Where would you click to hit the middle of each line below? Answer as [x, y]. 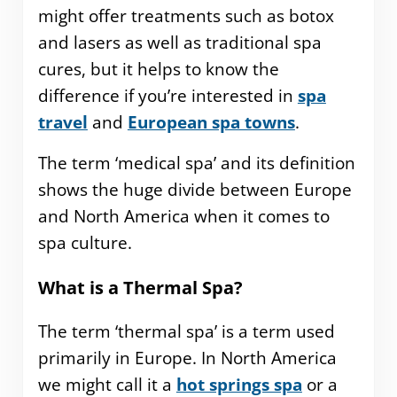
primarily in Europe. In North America [187, 358]
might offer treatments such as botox [186, 16]
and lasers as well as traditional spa [179, 42]
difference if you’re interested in [167, 95]
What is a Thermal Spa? [142, 287]
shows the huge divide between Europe [195, 189]
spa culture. [85, 242]
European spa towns [211, 122]
